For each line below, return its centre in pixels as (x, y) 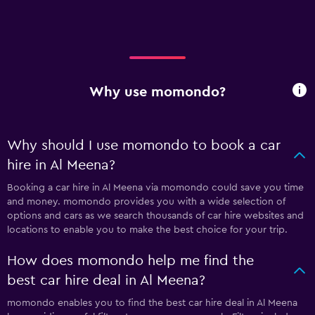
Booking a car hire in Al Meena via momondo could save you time (155, 188)
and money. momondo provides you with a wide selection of (146, 202)
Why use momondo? (157, 92)
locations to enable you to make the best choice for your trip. (147, 230)
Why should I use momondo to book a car (144, 146)
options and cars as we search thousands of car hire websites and (155, 216)
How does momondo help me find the (130, 261)
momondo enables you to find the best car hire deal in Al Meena (152, 303)
